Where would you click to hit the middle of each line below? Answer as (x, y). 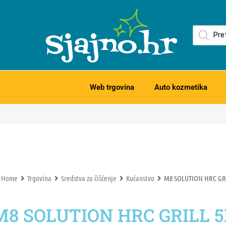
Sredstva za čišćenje (89, 178)
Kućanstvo (140, 178)
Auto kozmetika (181, 88)
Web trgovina (112, 88)
